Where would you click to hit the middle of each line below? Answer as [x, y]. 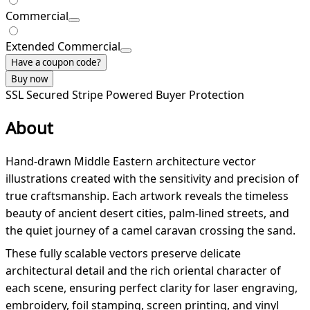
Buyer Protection [200, 95]
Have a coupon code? [56, 63]
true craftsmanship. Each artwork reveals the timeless [147, 196]
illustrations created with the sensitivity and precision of [152, 179]
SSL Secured [39, 95]
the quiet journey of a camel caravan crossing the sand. [152, 231]
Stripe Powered [114, 95]
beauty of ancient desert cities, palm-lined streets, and [147, 213]
